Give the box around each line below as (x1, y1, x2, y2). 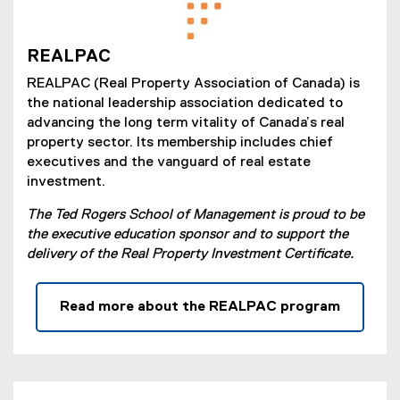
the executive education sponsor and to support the (27, 227, 348, 242)
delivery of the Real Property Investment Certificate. (27, 246, 354, 262)
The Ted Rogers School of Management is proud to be (27, 207, 364, 222)
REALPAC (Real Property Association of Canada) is (27, 76, 360, 91)
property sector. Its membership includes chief (27, 135, 333, 150)
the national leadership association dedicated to (27, 96, 343, 111)
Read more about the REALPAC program (60, 299, 340, 314)
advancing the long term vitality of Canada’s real (27, 115, 345, 130)
